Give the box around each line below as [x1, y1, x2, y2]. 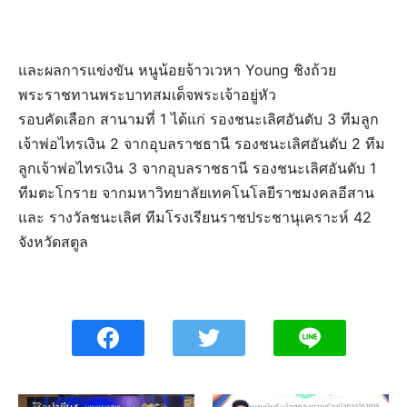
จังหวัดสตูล [18, 232, 88, 251]
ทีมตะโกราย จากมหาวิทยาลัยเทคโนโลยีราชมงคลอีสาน [18, 183, 374, 202]
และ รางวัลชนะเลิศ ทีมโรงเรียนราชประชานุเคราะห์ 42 [18, 207, 372, 226]
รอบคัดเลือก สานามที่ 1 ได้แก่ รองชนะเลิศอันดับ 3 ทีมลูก [18, 109, 379, 128]
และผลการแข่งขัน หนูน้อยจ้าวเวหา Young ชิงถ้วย [18, 60, 336, 79]
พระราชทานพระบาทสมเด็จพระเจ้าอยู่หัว [18, 84, 276, 104]
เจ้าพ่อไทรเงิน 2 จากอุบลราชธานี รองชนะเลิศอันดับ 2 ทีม [18, 134, 385, 153]
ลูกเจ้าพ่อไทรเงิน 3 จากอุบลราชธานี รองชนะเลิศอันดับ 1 [18, 158, 376, 177]
